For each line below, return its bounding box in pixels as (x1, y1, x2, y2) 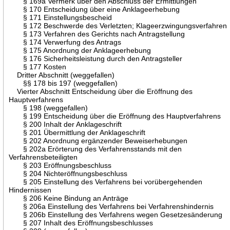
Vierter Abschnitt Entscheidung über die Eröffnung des (9, 87, 193, 95)
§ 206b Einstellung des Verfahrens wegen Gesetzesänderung (9, 210, 223, 219)
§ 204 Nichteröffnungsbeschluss (9, 169, 128, 178)
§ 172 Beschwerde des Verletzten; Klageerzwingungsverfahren (9, 21, 227, 30)
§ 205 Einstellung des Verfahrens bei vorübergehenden (9, 177, 203, 186)
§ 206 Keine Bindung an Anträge (9, 194, 129, 202)
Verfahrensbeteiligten (9, 152, 78, 161)
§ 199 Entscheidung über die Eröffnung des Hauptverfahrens (9, 111, 221, 120)
